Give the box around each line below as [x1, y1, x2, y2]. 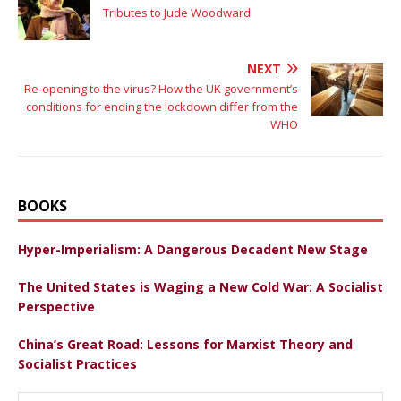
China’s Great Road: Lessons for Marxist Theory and [18, 335, 353, 353]
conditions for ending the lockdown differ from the [26, 98, 298, 115]
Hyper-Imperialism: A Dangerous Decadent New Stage [18, 240, 368, 258]
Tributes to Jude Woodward [103, 4, 251, 21]
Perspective [18, 297, 95, 315]
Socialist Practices [18, 354, 137, 372]
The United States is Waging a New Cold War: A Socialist [18, 277, 383, 295]
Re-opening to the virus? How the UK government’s [24, 80, 298, 97]
